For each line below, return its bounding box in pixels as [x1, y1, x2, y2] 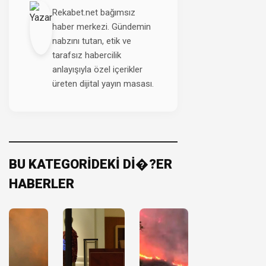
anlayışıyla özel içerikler [52, 64, 142, 75]
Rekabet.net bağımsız [52, 7, 135, 18]
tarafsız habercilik [52, 49, 121, 61]
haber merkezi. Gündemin [52, 21, 151, 32]
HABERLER [9, 176, 74, 191]
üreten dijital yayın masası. [52, 78, 154, 89]
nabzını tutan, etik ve [52, 35, 131, 46]
